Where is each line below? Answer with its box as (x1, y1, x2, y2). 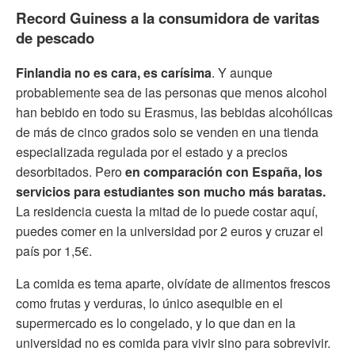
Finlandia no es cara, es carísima (16, 63, 212, 82)
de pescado (16, 26, 94, 48)
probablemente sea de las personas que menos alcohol (16, 82, 327, 101)
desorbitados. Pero (16, 162, 125, 181)
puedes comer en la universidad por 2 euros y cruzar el (16, 221, 323, 240)
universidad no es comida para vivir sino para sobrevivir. (16, 333, 330, 352)
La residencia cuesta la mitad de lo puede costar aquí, (16, 201, 318, 220)
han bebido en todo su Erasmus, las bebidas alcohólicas (16, 102, 333, 121)
